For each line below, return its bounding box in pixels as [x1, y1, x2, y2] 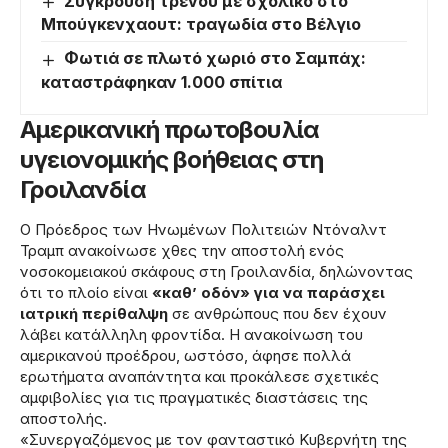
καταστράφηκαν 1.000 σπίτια [41, 71, 282, 92]
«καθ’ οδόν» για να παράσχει [152, 282, 385, 302]
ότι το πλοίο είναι [20, 282, 152, 302]
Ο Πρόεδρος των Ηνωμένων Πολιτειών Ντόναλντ [20, 219, 387, 239]
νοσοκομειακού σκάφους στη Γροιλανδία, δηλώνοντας [20, 261, 413, 281]
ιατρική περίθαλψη [20, 303, 168, 323]
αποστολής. [20, 408, 107, 428]
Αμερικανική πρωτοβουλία [20, 114, 320, 144]
